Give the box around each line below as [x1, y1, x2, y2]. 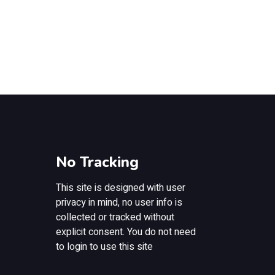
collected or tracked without [56, 210, 174, 225]
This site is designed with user [56, 180, 185, 195]
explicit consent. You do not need [56, 225, 196, 239]
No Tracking [56, 152, 139, 172]
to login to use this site [56, 239, 153, 254]
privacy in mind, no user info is [56, 195, 182, 210]
